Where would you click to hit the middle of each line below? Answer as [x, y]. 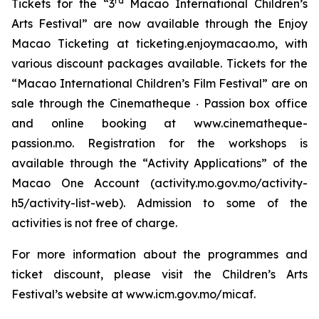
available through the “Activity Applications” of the [159, 163]
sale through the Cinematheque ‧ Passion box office [159, 103]
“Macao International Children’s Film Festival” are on [159, 83]
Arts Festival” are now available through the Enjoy [159, 23]
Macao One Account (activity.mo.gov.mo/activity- [159, 183]
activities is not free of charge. [94, 223]
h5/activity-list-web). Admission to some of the [159, 203]
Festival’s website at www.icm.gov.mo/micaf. [134, 294]
